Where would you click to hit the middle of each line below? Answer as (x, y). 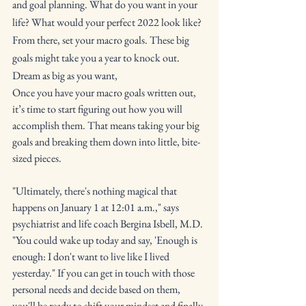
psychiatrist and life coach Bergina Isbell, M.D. (109, 224)
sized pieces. (38, 158)
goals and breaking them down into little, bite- (106, 142)
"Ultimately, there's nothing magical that (96, 191)
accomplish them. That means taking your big (107, 125)
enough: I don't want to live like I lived (92, 256)
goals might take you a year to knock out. (97, 58)
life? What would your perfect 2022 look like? (108, 22)
